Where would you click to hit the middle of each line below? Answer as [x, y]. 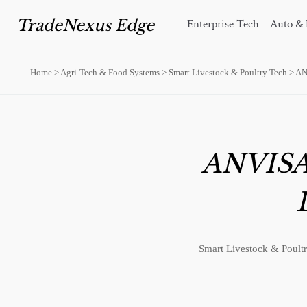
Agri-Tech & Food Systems [110, 72]
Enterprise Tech [223, 24]
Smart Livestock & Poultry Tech [228, 72]
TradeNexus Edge [85, 26]
